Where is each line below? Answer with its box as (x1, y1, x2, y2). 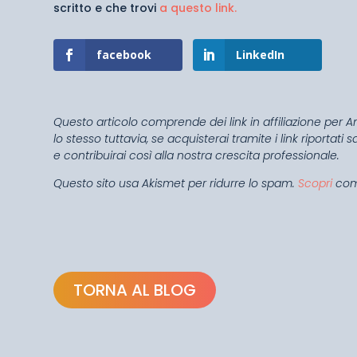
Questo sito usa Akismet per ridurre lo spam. (53, 175, 299, 191)
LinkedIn (236, 46, 285, 62)
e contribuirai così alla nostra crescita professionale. (53, 147, 340, 163)
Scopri (298, 175, 333, 191)
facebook (96, 46, 152, 62)
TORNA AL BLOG (73, 278, 197, 301)
